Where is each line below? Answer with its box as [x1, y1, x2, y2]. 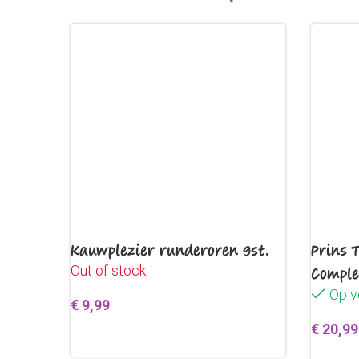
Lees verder [80, 332, 147, 347]
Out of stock [71, 262, 146, 279]
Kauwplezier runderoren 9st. [71, 240, 269, 260]
